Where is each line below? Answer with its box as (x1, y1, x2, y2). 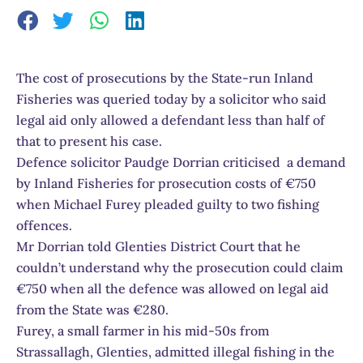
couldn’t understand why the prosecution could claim (16, 258, 343, 275)
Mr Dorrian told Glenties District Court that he (16, 237, 301, 254)
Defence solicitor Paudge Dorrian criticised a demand (16, 153, 346, 170)
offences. (16, 216, 72, 233)
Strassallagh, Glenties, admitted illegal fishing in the (16, 343, 335, 360)
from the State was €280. (16, 301, 169, 318)
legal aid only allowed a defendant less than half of (16, 111, 325, 128)
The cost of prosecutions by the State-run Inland (16, 69, 314, 86)
